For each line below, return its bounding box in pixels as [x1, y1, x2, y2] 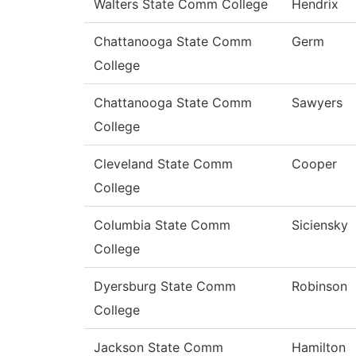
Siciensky [292, 217, 348, 234]
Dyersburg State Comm [94, 278, 236, 295]
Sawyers [292, 95, 342, 111]
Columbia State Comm [94, 217, 230, 234]
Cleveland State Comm [94, 156, 233, 172]
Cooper [292, 156, 337, 172]
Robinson [292, 278, 347, 295]
